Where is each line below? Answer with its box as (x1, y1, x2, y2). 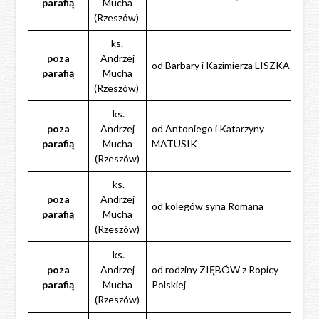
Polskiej (151, 278, 186, 291)
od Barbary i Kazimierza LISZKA (151, 58, 290, 71)
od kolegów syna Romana (151, 199, 263, 212)
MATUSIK (151, 137, 197, 150)
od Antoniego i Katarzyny (151, 122, 264, 135)
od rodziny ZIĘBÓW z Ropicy (151, 263, 278, 276)
